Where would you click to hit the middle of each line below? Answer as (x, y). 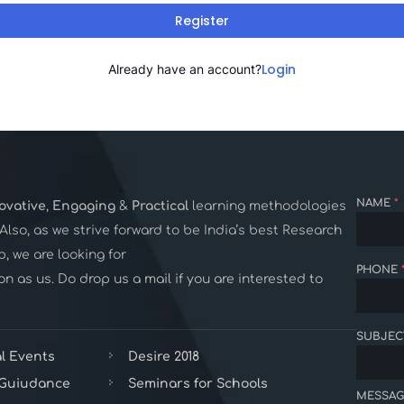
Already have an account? (185, 69)
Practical (161, 206)
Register (202, 20)
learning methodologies (268, 206)
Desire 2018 (164, 356)
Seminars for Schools (198, 383)
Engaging (84, 206)
